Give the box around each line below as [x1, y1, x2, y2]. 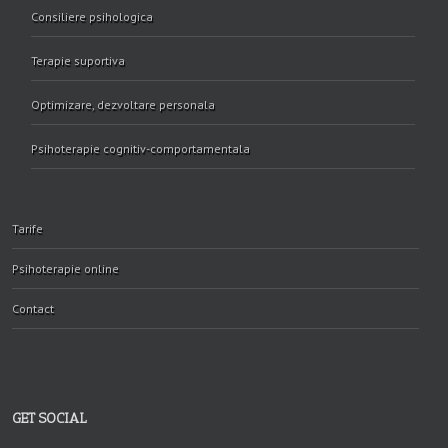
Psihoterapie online [12, 261, 119, 276]
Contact [12, 301, 54, 316]
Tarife [12, 221, 43, 236]
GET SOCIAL [12, 410, 87, 427]
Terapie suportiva [31, 53, 125, 68]
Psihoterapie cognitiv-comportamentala [31, 141, 250, 156]
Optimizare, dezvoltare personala [31, 97, 215, 112]
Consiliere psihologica [31, 9, 153, 24]
